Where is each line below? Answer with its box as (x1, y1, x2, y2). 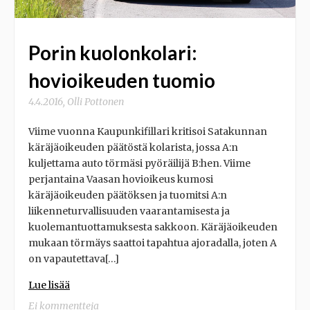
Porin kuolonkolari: (28, 40, 197, 64)
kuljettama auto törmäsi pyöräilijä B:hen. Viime (28, 156, 250, 170)
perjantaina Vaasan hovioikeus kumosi (28, 172, 213, 185)
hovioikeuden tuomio (28, 68, 215, 92)
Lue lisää (28, 278, 70, 291)
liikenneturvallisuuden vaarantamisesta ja (28, 204, 230, 217)
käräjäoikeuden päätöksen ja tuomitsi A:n (28, 188, 227, 201)
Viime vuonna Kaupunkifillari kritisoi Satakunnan (28, 125, 267, 138)
